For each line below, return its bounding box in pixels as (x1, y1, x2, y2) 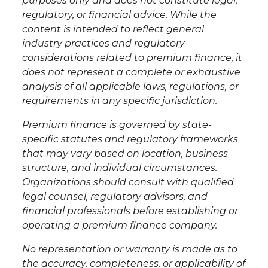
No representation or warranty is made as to (22, 243, 237, 255)
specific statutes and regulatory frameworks (22, 133, 238, 145)
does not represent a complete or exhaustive (22, 66, 240, 78)
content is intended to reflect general (22, 23, 204, 35)
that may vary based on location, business (22, 148, 228, 160)
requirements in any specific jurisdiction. (22, 95, 217, 107)
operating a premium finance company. (22, 220, 217, 232)
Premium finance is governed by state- (22, 119, 212, 131)
